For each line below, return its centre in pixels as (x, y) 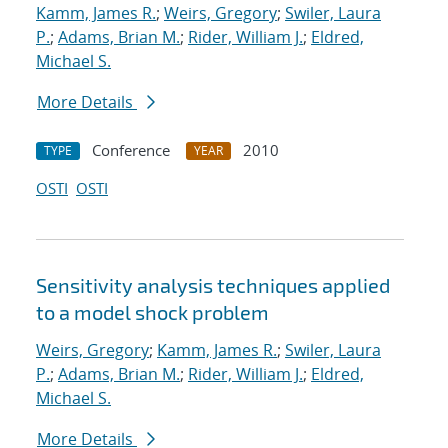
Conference (131, 150)
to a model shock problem (152, 312)
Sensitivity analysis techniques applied (213, 285)
